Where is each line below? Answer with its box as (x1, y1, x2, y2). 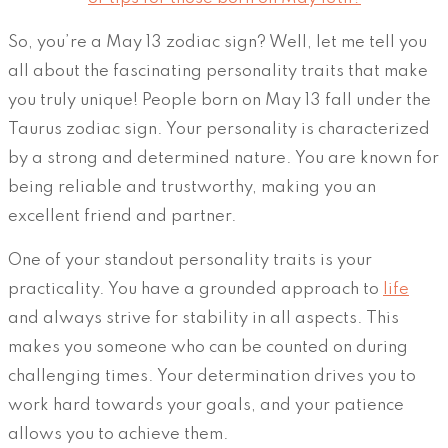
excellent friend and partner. (8, 208, 237, 226)
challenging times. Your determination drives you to (8, 368, 416, 386)
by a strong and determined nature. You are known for (8, 150, 439, 168)
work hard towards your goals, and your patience (8, 397, 404, 415)
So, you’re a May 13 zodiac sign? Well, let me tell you (8, 34, 427, 52)
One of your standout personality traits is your (8, 252, 372, 270)
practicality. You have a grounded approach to (8, 281, 383, 299)
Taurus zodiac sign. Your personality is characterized (8, 121, 430, 139)
